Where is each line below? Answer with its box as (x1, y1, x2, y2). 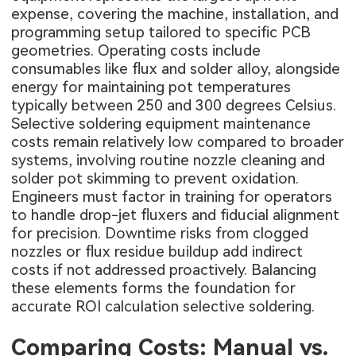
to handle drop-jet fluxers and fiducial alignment (11, 206, 340, 225)
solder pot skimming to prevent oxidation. (11, 169, 300, 188)
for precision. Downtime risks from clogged (11, 224, 309, 243)
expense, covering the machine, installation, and (11, 5, 339, 24)
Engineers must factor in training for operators (11, 188, 333, 207)
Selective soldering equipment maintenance (11, 114, 311, 133)
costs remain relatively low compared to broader (11, 133, 345, 152)
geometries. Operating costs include (11, 41, 261, 60)
